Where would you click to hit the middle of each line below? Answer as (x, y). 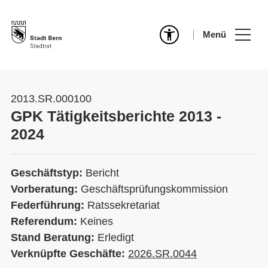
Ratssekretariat (124, 205)
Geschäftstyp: (48, 173)
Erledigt (116, 237)
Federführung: (49, 205)
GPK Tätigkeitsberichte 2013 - (116, 116)
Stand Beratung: (54, 237)
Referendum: (45, 221)
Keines (97, 221)
